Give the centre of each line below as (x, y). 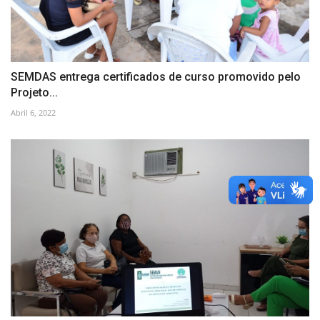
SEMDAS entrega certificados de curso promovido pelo (156, 76)
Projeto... (34, 92)
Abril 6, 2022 (33, 112)
